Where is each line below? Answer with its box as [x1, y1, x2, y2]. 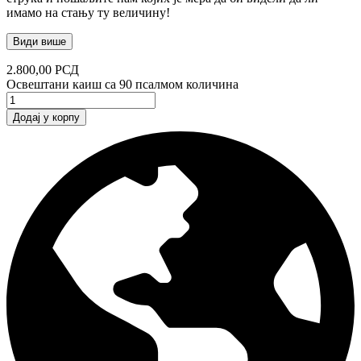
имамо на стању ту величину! [6, 6, 170, 20]
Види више [13, 35, 66, 48]
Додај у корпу [13, 111, 80, 124]
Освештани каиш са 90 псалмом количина [6, 77, 239, 92]
